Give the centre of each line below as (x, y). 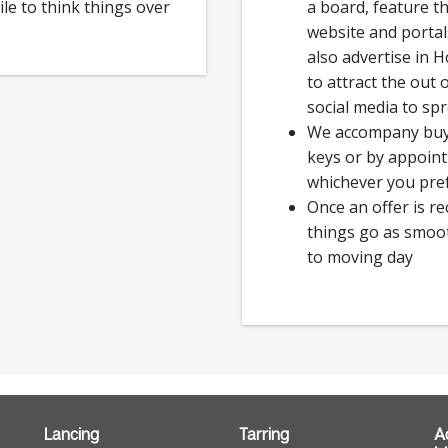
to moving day (360, 257)
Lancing (71, 434)
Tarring (264, 434)
